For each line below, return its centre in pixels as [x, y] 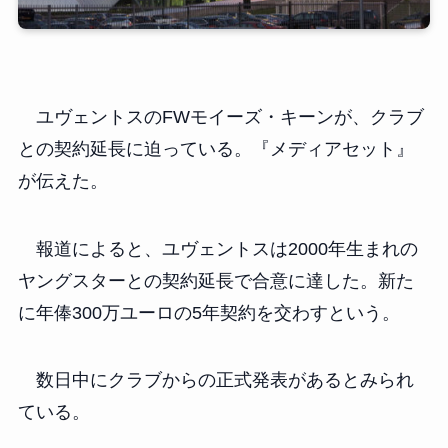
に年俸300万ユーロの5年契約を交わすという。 [208, 312]
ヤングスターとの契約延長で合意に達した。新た [215, 280]
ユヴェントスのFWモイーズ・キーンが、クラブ [220, 116]
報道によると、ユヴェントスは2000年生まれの [217, 248]
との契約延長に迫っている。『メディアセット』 [215, 148]
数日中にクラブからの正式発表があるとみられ [215, 380]
